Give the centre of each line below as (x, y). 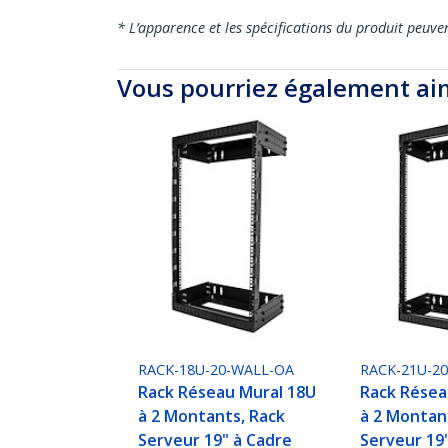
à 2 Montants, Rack (212, 416)
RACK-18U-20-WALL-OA (216, 370)
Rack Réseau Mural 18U (227, 392)
